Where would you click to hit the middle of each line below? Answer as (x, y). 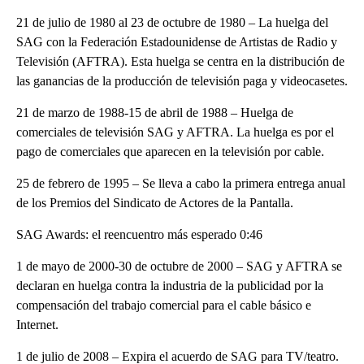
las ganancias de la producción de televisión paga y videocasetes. (182, 80)
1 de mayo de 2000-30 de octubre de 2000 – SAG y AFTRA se (179, 266)
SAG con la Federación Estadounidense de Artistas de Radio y (177, 41)
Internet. (37, 324)
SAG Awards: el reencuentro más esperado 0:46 (139, 234)
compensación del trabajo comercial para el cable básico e (164, 305)
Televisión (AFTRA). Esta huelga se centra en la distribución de (180, 61)
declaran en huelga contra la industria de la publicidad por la (170, 285)
